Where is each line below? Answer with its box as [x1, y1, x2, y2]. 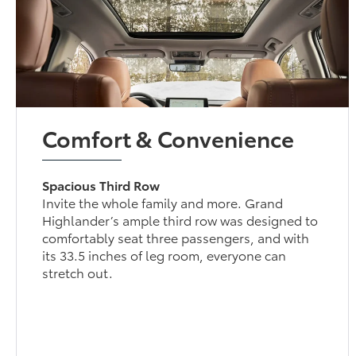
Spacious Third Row [42, 175, 161, 194]
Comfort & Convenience [42, 121, 295, 153]
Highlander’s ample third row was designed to [42, 210, 319, 229]
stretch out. [42, 262, 114, 281]
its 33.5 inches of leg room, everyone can [42, 245, 287, 264]
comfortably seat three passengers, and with [42, 227, 310, 246]
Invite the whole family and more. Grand [42, 192, 284, 211]
